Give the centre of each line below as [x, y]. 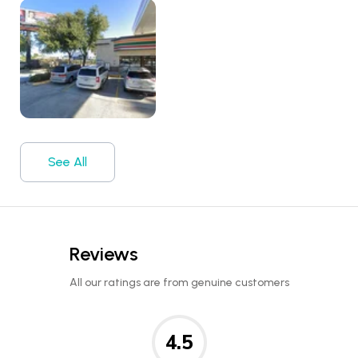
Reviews [103, 254]
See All [68, 162]
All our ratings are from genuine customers [179, 283]
